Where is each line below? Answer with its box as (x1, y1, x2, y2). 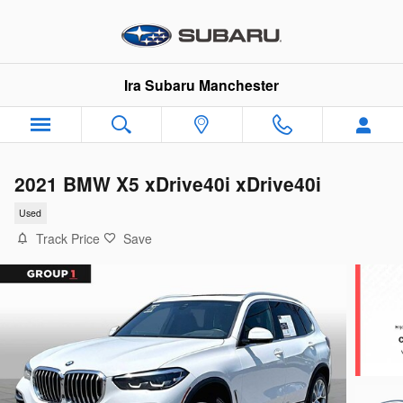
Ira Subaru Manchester (124, 75, 279, 95)
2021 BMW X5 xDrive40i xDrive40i (14, 170, 321, 197)
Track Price (36, 228, 100, 247)
